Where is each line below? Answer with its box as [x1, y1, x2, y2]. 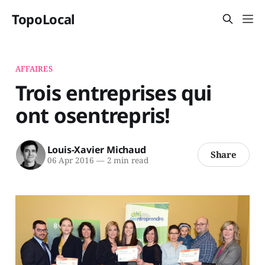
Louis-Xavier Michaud [47, 143, 146, 157]
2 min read [104, 155, 148, 166]
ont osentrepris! [15, 101, 170, 129]
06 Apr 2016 [47, 155, 94, 166]
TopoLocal [12, 10, 76, 28]
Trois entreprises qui [15, 78, 212, 106]
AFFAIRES [15, 63, 53, 74]
